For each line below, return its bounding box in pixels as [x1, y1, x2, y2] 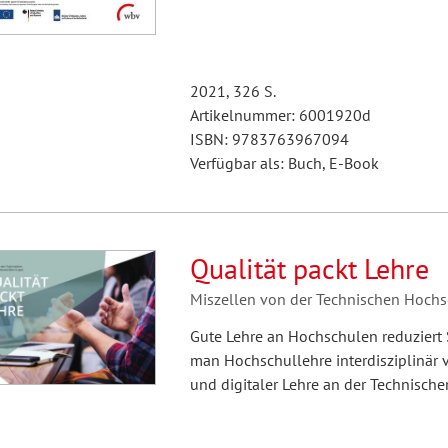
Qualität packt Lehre [189, 250, 429, 287]
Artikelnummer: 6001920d [189, 105, 371, 125]
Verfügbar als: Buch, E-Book [189, 153, 379, 173]
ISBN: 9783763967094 [189, 129, 349, 149]
